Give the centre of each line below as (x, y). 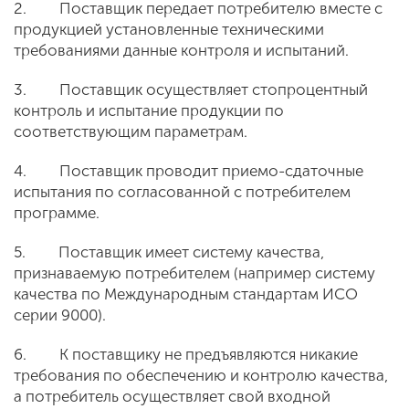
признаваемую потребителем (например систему (194, 273)
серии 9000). (60, 315)
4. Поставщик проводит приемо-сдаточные (189, 171)
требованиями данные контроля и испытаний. (181, 50)
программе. (57, 213)
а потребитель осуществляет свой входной (172, 396)
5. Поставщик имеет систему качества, (169, 252)
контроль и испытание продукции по (149, 110)
